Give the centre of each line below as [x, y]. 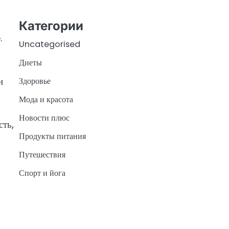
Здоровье [35, 81]
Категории [51, 26]
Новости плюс [44, 118]
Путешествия [42, 154]
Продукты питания [52, 136]
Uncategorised [49, 44]
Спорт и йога [42, 173]
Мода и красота [46, 99]
